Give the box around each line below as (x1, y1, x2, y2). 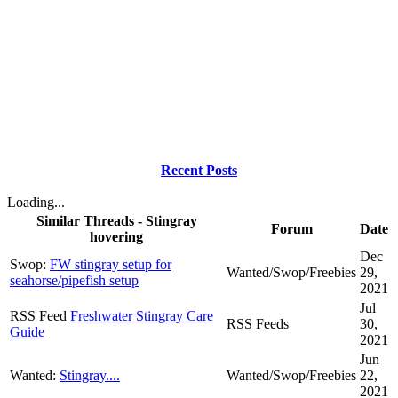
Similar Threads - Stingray (36, 212, 197, 228)
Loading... (7, 194, 65, 210)
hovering (90, 228, 143, 244)
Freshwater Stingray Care (70, 307, 213, 323)
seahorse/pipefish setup (10, 272, 139, 288)
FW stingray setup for (50, 256, 171, 272)
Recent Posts (161, 162, 237, 178)
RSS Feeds (227, 315, 289, 331)
